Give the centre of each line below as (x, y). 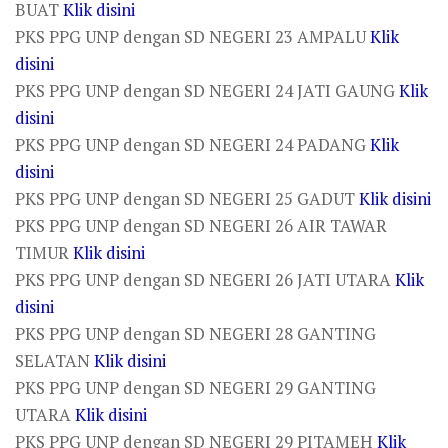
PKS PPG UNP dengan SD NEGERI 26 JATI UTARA (205, 279)
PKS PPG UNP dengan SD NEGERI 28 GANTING (195, 333)
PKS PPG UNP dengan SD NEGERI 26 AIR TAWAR (201, 225)
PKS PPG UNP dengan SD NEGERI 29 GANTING (195, 387)
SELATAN (54, 360)
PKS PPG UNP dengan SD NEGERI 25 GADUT (187, 198)
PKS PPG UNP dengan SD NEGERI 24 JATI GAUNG (207, 90)
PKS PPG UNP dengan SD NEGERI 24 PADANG (192, 144)
